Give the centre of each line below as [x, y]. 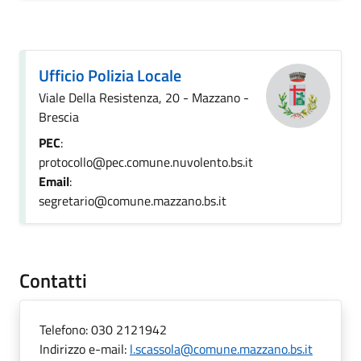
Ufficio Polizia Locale [110, 75]
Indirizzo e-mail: [85, 349]
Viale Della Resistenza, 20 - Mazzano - [144, 98]
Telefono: [65, 330]
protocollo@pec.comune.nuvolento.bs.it [146, 162]
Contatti [53, 280]
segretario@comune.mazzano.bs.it [133, 201]
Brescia [59, 117]
